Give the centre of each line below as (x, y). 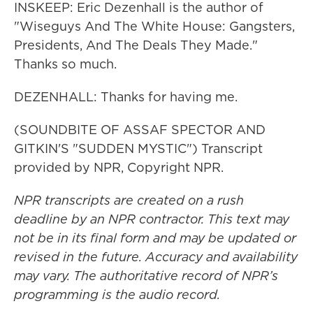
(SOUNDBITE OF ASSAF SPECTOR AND (140, 130)
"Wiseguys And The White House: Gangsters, (154, 26)
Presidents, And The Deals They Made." (136, 45)
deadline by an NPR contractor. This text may (152, 219)
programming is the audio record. (117, 294)
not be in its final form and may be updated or (155, 238)
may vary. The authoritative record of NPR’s (146, 276)
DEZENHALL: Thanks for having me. (126, 97)
